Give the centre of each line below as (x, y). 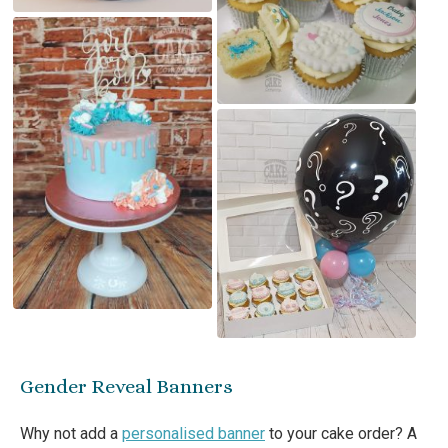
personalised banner (193, 433)
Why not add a (71, 433)
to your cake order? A (341, 433)
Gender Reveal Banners (126, 386)
